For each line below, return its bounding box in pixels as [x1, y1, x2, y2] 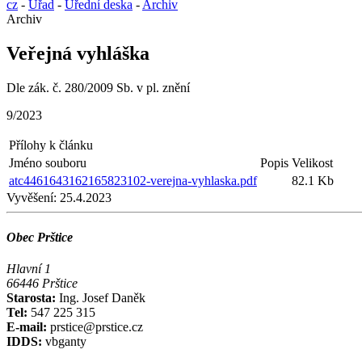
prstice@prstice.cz [47, 320, 143, 335]
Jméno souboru [9, 155, 86, 170]
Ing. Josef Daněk [59, 291, 145, 305]
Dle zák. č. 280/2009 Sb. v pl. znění [6, 80, 190, 95]
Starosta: [6, 291, 59, 305]
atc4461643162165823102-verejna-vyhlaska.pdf [9, 173, 257, 187]
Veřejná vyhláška [6, 42, 149, 64]
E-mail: [6, 320, 47, 335]
